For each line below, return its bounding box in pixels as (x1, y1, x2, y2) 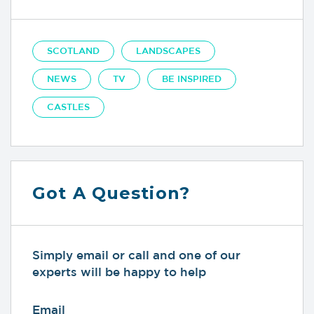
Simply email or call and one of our (32, 248, 240, 262)
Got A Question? (32, 183, 190, 204)
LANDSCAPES (136, 46, 200, 57)
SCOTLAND (47, 46, 100, 57)
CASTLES (47, 102, 90, 113)
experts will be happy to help (32, 265, 206, 279)
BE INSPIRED (162, 74, 221, 85)
